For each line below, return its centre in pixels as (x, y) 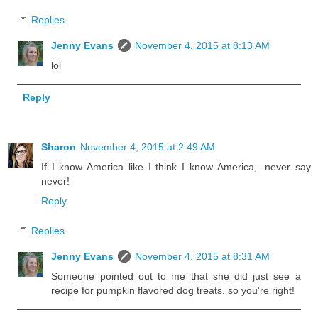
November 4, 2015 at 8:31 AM (203, 256)
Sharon (59, 147)
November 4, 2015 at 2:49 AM (148, 147)
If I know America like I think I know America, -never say (176, 167)
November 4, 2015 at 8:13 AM (203, 45)
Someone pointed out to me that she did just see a (176, 276)
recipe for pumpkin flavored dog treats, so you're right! (173, 290)
